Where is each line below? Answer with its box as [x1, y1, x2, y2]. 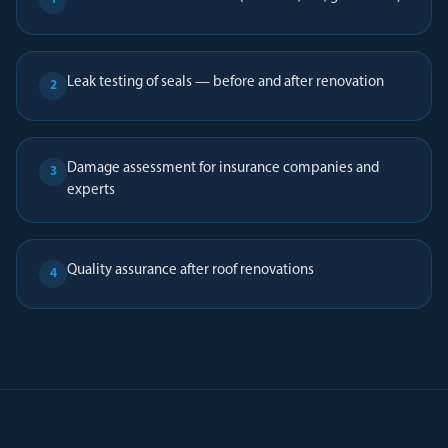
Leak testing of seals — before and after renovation [67, 75, 384, 90]
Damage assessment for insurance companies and [67, 161, 379, 176]
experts [67, 183, 115, 198]
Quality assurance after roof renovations [67, 263, 314, 278]
